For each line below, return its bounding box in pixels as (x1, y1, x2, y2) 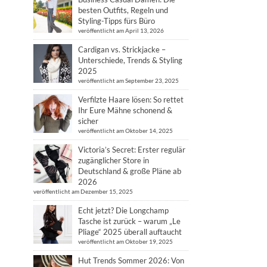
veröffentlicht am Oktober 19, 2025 (78, 238, 173, 245)
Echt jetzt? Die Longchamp (78, 206, 169, 215)
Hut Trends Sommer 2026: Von (78, 256, 184, 265)
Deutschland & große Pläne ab (78, 166, 181, 176)
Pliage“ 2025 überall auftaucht (78, 227, 182, 237)
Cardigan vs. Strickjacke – (78, 45, 166, 54)
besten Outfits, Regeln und (78, 5, 168, 15)
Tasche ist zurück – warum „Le (78, 216, 181, 226)
